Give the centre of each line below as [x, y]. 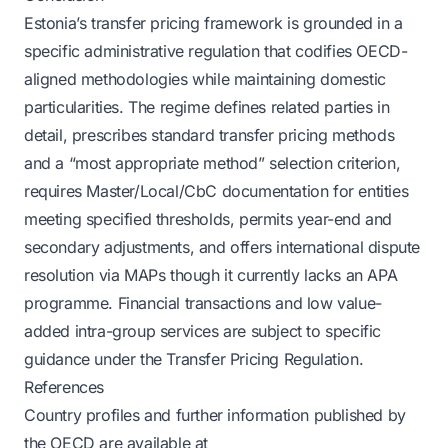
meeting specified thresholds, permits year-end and [208, 219]
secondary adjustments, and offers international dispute [222, 247]
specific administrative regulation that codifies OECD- [216, 51]
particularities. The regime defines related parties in [207, 107]
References [64, 387]
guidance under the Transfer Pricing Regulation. [194, 359]
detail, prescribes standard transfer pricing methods [209, 135]
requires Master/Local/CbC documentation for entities [216, 191]
